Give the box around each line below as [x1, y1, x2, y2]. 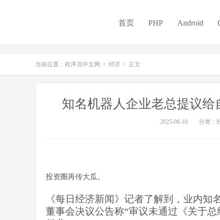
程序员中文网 [65, 61, 100, 68]
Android [177, 19, 203, 27]
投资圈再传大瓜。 [46, 173, 105, 181]
